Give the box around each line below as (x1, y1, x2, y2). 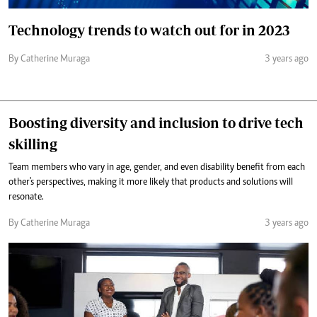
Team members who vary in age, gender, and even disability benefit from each (8, 163, 305, 173)
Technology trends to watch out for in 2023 (8, 22, 289, 38)
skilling (8, 136, 57, 152)
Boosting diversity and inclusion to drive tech (8, 115, 304, 131)
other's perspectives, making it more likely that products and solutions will (8, 178, 293, 188)
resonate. (8, 192, 44, 202)
